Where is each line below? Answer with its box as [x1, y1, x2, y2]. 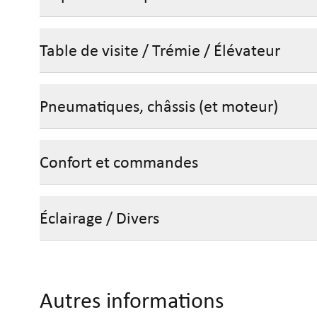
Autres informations [40, 286, 224, 314]
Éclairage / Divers [40, 207, 159, 229]
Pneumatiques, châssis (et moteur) [40, 96, 278, 117]
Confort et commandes [40, 151, 198, 173]
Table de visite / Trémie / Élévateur [40, 40, 280, 61]
